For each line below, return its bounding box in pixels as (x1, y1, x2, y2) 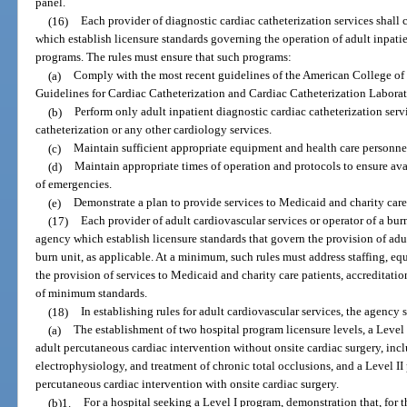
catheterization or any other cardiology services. (35, 123, 273, 137)
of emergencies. (35, 177, 113, 192)
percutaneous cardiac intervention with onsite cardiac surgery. (35, 377, 340, 392)
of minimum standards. (35, 286, 148, 301)
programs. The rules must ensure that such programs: (35, 50, 293, 65)
